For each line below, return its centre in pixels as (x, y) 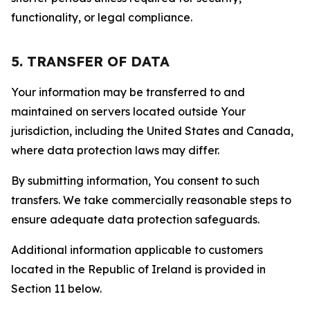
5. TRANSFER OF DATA (90, 61)
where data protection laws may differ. (115, 150)
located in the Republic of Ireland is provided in (138, 269)
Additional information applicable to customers (137, 250)
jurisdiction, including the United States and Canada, (152, 131)
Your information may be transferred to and (128, 92)
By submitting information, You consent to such (135, 181)
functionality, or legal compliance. (102, 17)
